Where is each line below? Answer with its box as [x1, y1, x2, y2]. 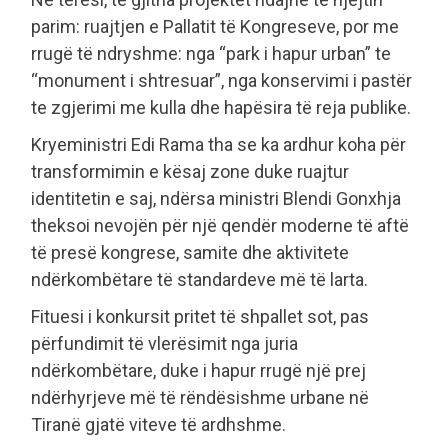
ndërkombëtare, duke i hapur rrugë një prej [31, 359, 366, 381]
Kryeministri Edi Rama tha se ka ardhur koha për [31, 133, 406, 155]
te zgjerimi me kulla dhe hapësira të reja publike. [31, 96, 411, 118]
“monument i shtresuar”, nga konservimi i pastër [31, 69, 412, 91]
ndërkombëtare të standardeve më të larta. [31, 268, 368, 290]
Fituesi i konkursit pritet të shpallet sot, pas [31, 305, 369, 327]
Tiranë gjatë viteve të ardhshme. [31, 413, 286, 435]
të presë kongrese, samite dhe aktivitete [31, 241, 349, 263]
